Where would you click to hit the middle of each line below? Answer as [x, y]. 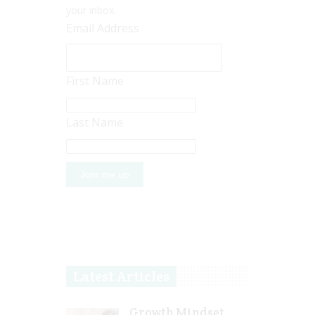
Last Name [95, 123]
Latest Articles [121, 277]
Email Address [103, 28]
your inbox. [91, 11]
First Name [95, 81]
